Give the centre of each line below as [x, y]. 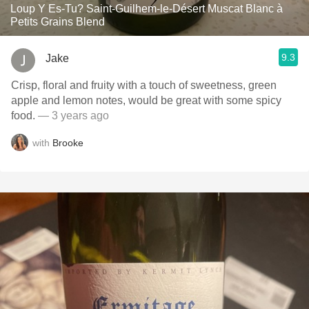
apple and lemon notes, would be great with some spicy [146, 100]
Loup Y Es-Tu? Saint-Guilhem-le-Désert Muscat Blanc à [147, 9]
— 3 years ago [72, 116]
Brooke [68, 142]
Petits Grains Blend [58, 22]
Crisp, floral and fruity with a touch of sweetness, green [144, 85]
